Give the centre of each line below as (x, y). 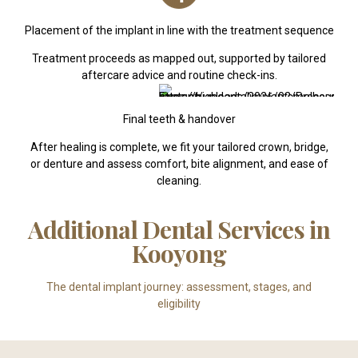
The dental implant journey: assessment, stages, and (179, 287)
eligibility (179, 304)
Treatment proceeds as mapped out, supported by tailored (179, 59)
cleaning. (179, 180)
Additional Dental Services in (179, 229)
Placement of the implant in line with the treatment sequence (179, 31)
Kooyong (179, 253)
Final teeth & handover (179, 119)
